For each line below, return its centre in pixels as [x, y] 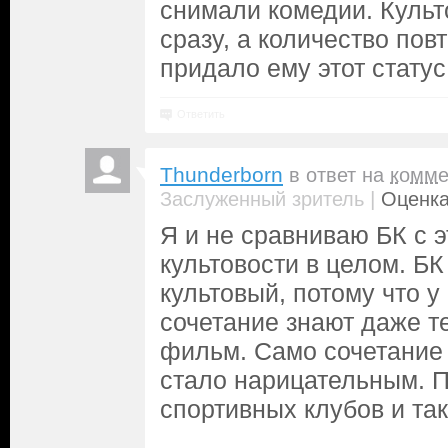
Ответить [201, 114]
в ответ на [339, 175]
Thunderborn [221, 175]
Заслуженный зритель [262, 199]
